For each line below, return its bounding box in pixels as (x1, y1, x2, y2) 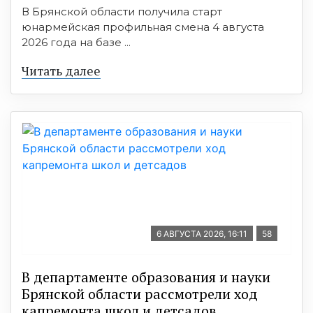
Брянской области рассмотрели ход (22, 284, 258, 303)
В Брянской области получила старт (22, 4, 222, 18)
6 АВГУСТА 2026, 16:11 (156, 228, 247, 239)
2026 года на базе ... (22, 35, 131, 49)
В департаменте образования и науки (22, 267, 270, 286)
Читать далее (22, 61, 101, 79)
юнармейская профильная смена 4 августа (22, 20, 264, 34)
